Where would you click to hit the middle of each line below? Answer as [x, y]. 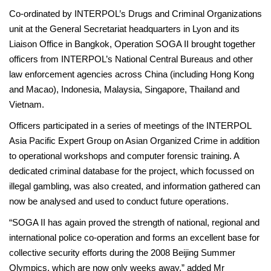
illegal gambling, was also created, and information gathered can [135, 186]
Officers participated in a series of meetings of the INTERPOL [130, 126]
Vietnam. [27, 104]
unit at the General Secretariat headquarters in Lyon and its [124, 29]
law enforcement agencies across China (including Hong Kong [132, 74]
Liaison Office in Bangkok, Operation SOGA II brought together [132, 44]
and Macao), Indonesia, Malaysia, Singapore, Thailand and [124, 89]
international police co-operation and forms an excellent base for [134, 237]
